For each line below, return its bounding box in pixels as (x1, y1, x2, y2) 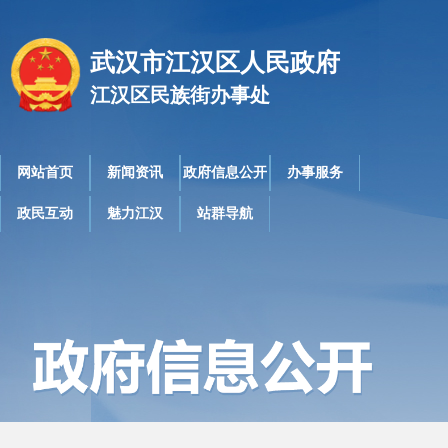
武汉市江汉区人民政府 (90, 49, 340, 76)
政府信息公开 (183, 165, 267, 180)
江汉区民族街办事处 (90, 84, 270, 106)
